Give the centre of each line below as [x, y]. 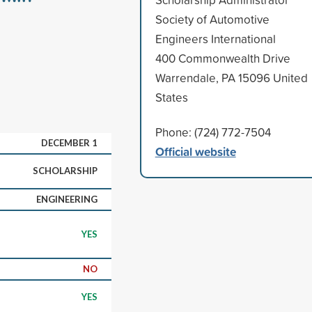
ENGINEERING [67, 199]
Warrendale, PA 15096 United [231, 77]
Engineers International [215, 38]
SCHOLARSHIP [65, 170]
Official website [195, 151]
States [171, 97]
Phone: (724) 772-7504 [213, 132]
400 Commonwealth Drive [223, 58]
